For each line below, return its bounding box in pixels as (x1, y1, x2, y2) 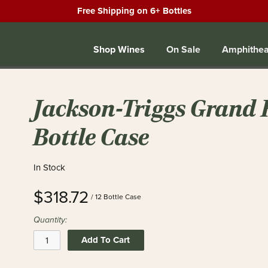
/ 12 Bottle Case (91, 193, 142, 201)
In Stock (33, 162, 66, 173)
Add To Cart (81, 233, 130, 246)
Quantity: (33, 215, 68, 225)
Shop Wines (93, 42, 145, 56)
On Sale (166, 42, 200, 56)
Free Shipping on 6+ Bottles (77, 4, 191, 17)
